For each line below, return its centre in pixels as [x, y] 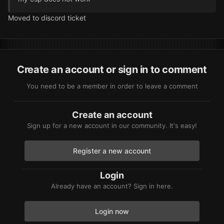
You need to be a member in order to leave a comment [112, 86]
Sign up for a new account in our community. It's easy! [112, 126]
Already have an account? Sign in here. [112, 186]
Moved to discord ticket [47, 18]
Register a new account [112, 151]
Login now [112, 211]
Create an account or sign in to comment [112, 70]
